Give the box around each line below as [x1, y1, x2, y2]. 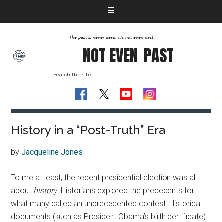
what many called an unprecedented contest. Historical [11, 199, 202, 208]
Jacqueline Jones [21, 147, 83, 157]
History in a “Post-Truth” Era [11, 123, 166, 137]
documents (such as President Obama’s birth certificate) [11, 212, 206, 221]
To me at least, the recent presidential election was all [11, 173, 197, 182]
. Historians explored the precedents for [57, 186, 195, 195]
